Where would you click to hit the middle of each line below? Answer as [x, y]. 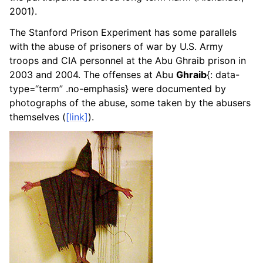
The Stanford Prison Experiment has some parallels [123, 32]
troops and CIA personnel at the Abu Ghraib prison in [128, 60]
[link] [77, 117]
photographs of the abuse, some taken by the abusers [130, 102]
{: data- [223, 74]
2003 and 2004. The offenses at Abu [93, 74]
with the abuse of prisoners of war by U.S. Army [116, 46]
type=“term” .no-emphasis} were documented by [118, 88]
